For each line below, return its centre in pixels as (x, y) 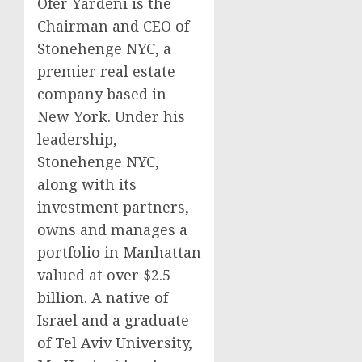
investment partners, (113, 207)
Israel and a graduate (113, 320)
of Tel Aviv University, (115, 343)
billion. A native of (103, 298)
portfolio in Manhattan (119, 253)
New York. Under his (111, 117)
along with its (87, 185)
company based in (102, 94)
